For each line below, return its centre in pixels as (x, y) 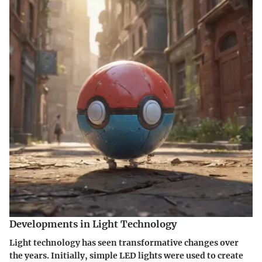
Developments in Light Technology (93, 224)
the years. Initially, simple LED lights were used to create (126, 255)
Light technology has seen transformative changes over (124, 242)
